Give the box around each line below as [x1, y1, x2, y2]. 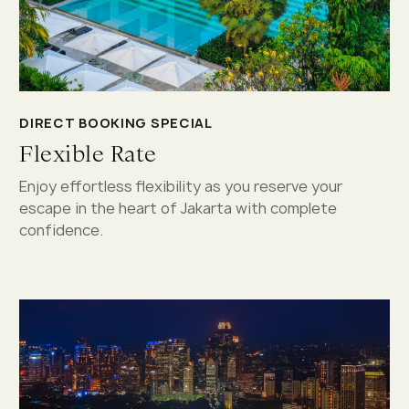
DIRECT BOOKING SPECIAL [19, 113, 213, 131]
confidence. [19, 219, 104, 240]
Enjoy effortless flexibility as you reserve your [19, 175, 343, 196]
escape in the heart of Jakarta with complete [19, 197, 338, 218]
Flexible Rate [19, 138, 157, 169]
